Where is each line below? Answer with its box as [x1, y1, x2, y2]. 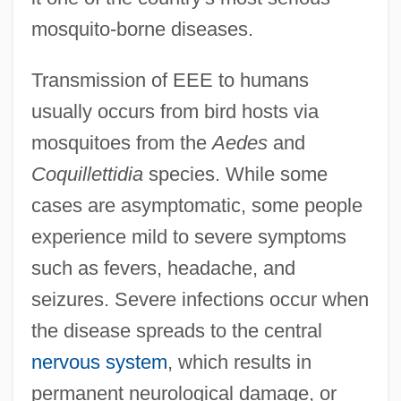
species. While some [142, 162, 328, 185]
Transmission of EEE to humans [30, 68, 309, 91]
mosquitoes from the [30, 131, 212, 154]
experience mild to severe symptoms [30, 225, 346, 248]
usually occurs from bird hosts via [30, 99, 319, 123]
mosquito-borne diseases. [30, 17, 253, 40]
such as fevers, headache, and [30, 256, 295, 279]
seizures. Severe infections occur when [30, 287, 369, 311]
